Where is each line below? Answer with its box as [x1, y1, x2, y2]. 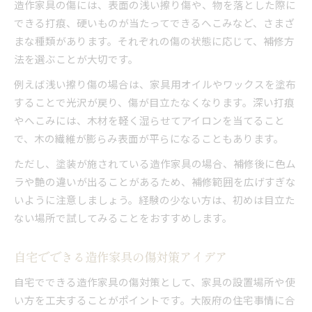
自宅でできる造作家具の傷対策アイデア [14, 247, 227, 265]
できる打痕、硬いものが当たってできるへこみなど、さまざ [14, 15, 295, 30]
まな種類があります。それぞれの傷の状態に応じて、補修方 [14, 33, 295, 48]
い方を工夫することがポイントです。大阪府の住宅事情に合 [14, 292, 295, 307]
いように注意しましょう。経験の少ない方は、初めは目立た [14, 192, 295, 207]
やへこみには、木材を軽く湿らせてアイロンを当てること [14, 112, 285, 127]
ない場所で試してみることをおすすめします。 [14, 210, 233, 225]
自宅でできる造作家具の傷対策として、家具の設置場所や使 [14, 274, 295, 289]
